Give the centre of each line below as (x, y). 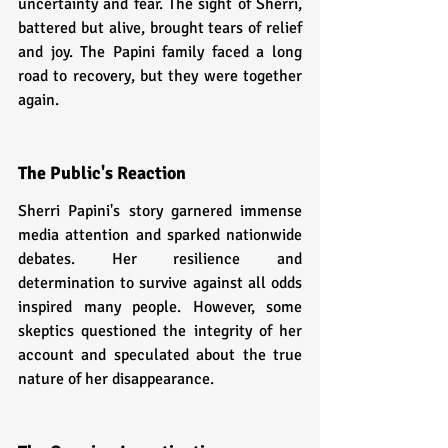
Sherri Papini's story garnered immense (160, 210)
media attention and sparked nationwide (160, 234)
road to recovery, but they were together (160, 75)
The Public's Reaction (102, 172)
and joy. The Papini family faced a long (160, 51)
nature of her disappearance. (116, 378)
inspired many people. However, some (160, 306)
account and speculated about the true (160, 354)
